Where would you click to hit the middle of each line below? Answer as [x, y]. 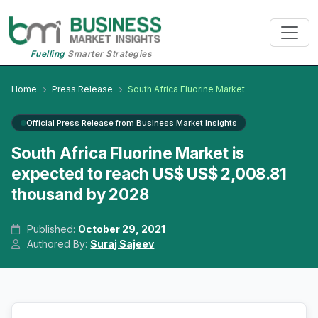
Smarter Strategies [109, 54]
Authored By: [57, 244]
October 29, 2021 [122, 229]
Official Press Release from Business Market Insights [132, 123]
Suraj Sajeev [122, 244]
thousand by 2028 [80, 194]
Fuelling [48, 54]
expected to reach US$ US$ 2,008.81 [149, 174]
